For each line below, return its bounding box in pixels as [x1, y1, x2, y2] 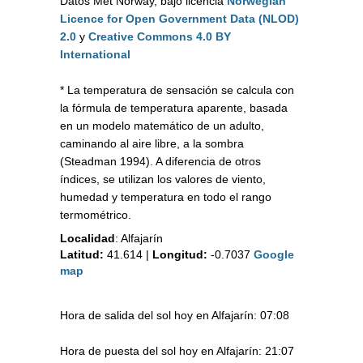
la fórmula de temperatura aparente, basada [60, 101, 288, 115]
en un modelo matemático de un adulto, [60, 119, 264, 133]
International [60, 48, 130, 62]
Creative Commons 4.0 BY [88, 30, 231, 44]
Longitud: [152, 248, 207, 262]
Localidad [60, 232, 115, 246]
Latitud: [60, 248, 104, 262]
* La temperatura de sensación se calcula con [60, 83, 294, 97]
